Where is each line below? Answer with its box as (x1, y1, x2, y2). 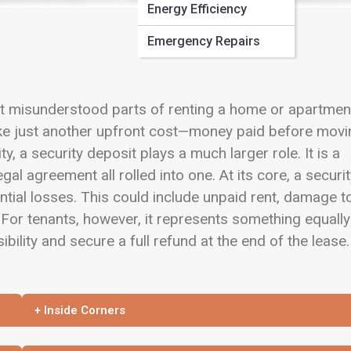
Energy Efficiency (147, 2, 247, 16)
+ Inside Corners (34, 302, 126, 317)
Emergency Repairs (147, 34, 260, 49)
